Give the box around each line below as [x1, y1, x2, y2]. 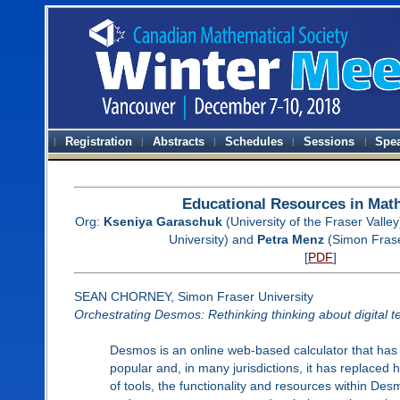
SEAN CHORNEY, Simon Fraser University [73, 288, 313, 304]
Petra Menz [256, 231, 324, 246]
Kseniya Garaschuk [103, 213, 222, 229]
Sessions [304, 135, 355, 148]
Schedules [225, 135, 284, 148]
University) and [168, 231, 257, 246]
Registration [65, 135, 133, 148]
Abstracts [153, 135, 205, 148]
